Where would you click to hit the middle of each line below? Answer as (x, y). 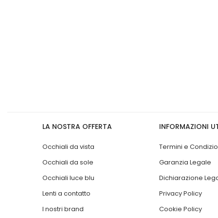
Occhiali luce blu (68, 178)
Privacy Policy (181, 193)
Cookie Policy (181, 209)
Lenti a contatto (66, 193)
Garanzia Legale (185, 162)
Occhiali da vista (68, 146)
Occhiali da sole (68, 162)
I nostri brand (63, 209)
